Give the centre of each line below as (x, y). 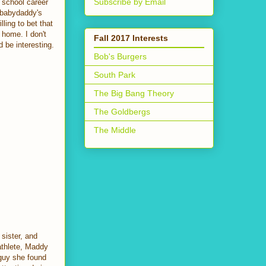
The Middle (115, 130)
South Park (115, 75)
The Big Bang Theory (134, 93)
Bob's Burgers (120, 56)
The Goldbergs (122, 111)
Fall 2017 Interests (131, 38)
